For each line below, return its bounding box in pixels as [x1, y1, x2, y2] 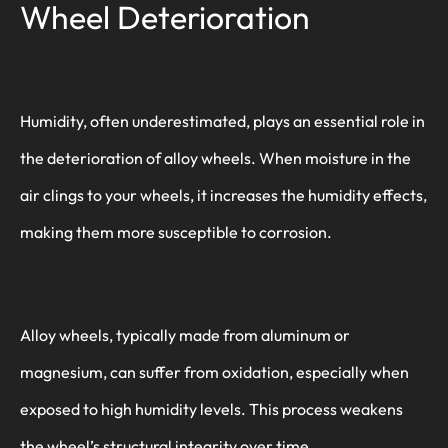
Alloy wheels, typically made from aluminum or [20, 325, 350, 346]
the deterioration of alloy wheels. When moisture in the [20, 148, 411, 169]
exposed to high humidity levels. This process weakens [20, 399, 403, 420]
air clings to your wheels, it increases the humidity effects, [20, 185, 427, 206]
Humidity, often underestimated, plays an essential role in [20, 111, 425, 132]
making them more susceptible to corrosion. [20, 222, 332, 243]
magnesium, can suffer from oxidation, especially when [20, 362, 409, 383]
